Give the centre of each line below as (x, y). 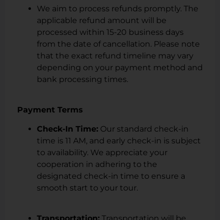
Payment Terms (50, 110)
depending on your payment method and (120, 68)
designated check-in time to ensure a (111, 176)
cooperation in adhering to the (97, 164)
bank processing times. (82, 80)
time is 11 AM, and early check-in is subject (119, 140)
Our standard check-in (143, 129)
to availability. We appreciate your (102, 152)
